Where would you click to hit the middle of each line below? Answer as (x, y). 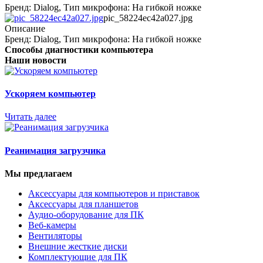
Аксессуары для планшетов (83, 204)
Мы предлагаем (38, 173)
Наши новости (36, 60)
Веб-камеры (52, 225)
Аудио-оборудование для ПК (86, 214)
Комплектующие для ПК (78, 257)
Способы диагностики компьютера (79, 49)
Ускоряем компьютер (50, 94)
